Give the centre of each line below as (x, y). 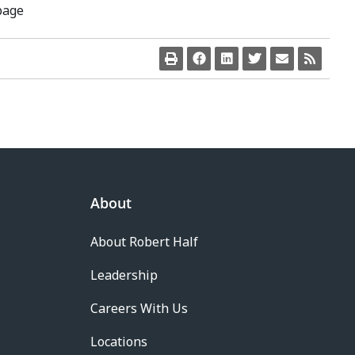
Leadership (124, 275)
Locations (119, 342)
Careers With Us (139, 309)
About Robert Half (144, 242)
